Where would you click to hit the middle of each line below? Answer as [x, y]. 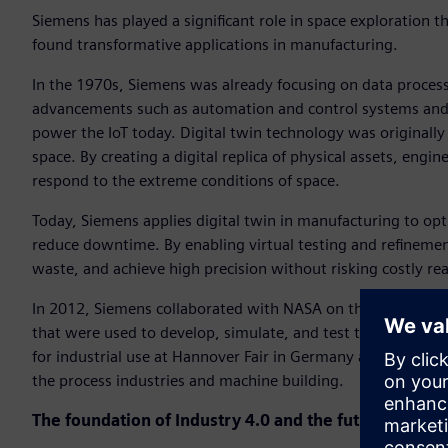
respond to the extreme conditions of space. [186, 181]
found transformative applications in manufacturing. [215, 45]
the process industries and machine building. [188, 381]
